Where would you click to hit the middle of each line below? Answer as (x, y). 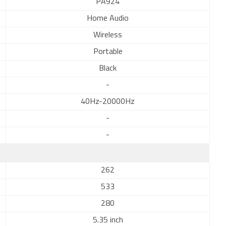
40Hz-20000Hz (108, 102)
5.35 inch (108, 220)
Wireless (108, 35)
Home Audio (108, 19)
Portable (108, 52)
